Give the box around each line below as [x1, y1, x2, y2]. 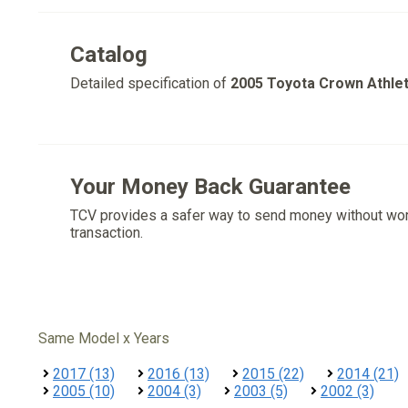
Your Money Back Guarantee [70, 174, 351, 199]
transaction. [70, 224, 143, 241]
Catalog [70, 42, 148, 67]
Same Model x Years [38, 330, 169, 347]
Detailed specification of [70, 75, 230, 92]
